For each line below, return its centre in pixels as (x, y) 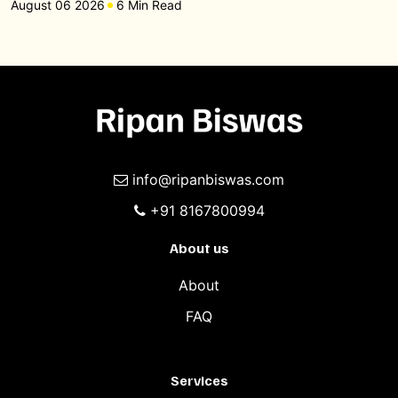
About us (199, 247)
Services (199, 380)
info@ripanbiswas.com (208, 179)
